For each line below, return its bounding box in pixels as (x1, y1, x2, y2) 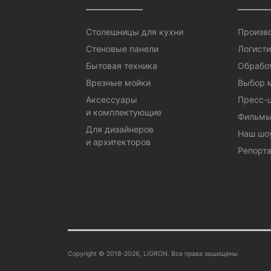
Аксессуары (86, 94, 137, 105)
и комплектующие (86, 107, 162, 117)
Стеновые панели (86, 44, 158, 54)
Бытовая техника (86, 60, 157, 71)
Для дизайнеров (86, 124, 154, 134)
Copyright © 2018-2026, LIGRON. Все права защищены (68, 250, 238, 258)
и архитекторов (86, 137, 151, 147)
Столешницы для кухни (86, 27, 183, 37)
